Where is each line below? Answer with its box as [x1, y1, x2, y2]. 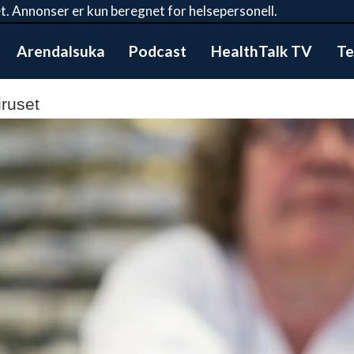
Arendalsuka [16, 42, 105, 60]
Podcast [129, 42, 187, 60]
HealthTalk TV [211, 42, 313, 60]
